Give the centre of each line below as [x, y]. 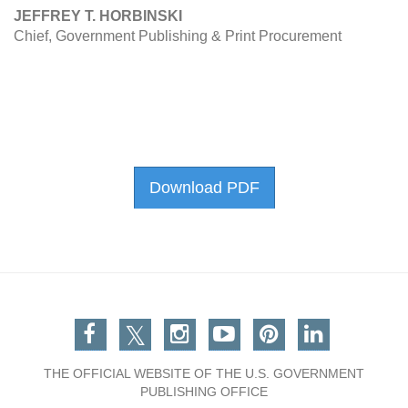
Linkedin [343, 327]
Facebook [131, 327]
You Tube [258, 327]
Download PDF [204, 188]
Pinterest [301, 327]
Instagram [218, 327]
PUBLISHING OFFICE [204, 392]
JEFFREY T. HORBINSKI [98, 16]
